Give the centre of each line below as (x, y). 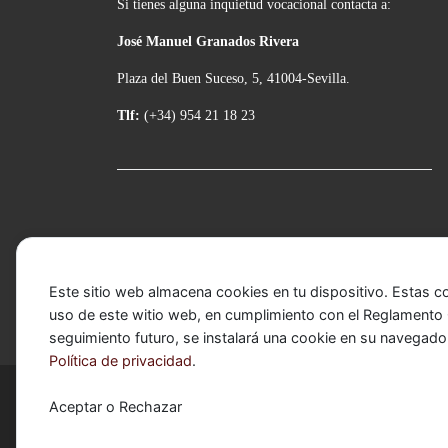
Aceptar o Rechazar (115, 406)
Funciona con (156, 426)
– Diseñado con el (268, 426)
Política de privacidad (120, 360)
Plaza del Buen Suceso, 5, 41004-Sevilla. (233, 78)
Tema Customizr (366, 426)
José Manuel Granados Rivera (208, 42)
